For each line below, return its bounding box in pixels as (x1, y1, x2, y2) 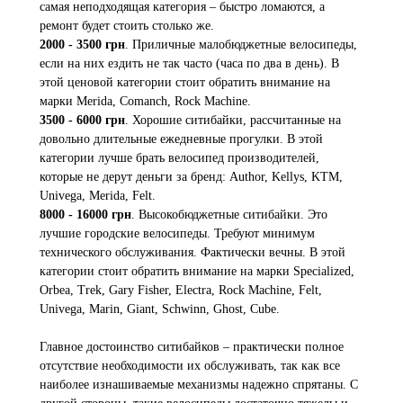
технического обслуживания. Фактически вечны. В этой (40, 245, 345, 259)
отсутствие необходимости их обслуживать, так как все (40, 358, 340, 372)
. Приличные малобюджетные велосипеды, (125, 37, 357, 51)
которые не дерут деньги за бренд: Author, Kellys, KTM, (40, 169, 343, 184)
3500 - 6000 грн (40, 112, 125, 127)
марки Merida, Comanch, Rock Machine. (40, 94, 251, 108)
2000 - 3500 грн (40, 37, 125, 51)
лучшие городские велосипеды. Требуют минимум (40, 226, 315, 240)
